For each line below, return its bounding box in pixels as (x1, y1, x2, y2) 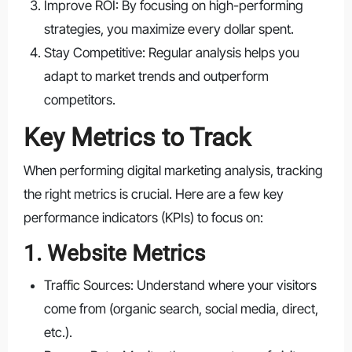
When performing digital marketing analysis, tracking (23, 163, 323, 179)
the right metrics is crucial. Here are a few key (23, 186, 284, 203)
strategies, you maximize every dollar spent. (43, 20, 294, 37)
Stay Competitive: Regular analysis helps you (43, 44, 299, 60)
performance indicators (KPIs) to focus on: (23, 210, 263, 226)
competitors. (43, 91, 115, 108)
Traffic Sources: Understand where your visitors (43, 277, 317, 293)
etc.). (43, 324, 72, 340)
